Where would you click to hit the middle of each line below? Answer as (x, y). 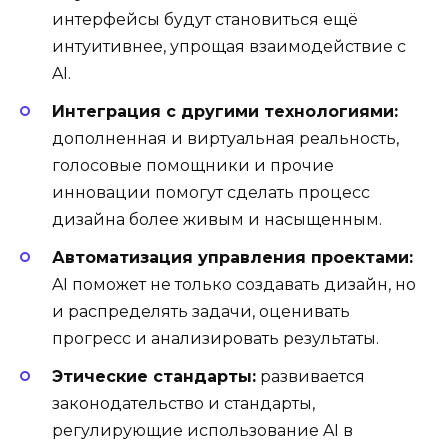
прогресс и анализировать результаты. (215, 339)
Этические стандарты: (154, 377)
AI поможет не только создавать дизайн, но (234, 285)
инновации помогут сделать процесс (211, 192)
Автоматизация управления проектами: (232, 258)
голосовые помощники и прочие (193, 165)
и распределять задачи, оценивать (201, 312)
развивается (310, 377)
